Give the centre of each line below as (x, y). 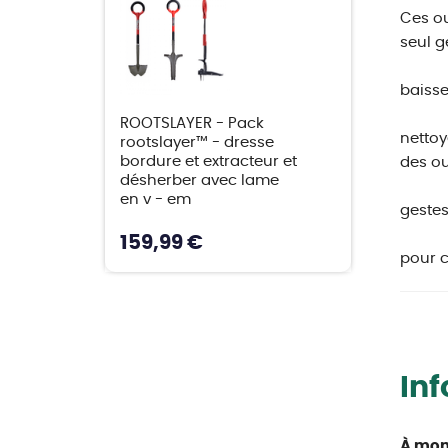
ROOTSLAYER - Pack (191, 123)
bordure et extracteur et (208, 161)
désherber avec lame (199, 180)
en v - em (155, 199)
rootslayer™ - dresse (196, 142)
